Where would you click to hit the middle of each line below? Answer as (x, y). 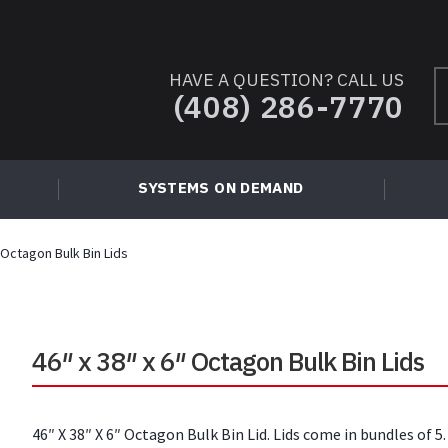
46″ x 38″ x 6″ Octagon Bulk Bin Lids (228, 360)
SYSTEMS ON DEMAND (221, 188)
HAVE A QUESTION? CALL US (286, 79)
